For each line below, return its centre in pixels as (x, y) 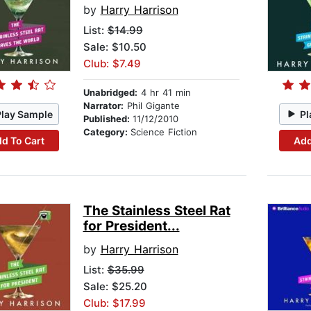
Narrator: (103, 106)
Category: (107, 132)
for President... (131, 226)
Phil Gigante (151, 106)
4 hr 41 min (164, 93)
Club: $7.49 (112, 64)
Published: (108, 119)
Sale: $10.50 (115, 47)
